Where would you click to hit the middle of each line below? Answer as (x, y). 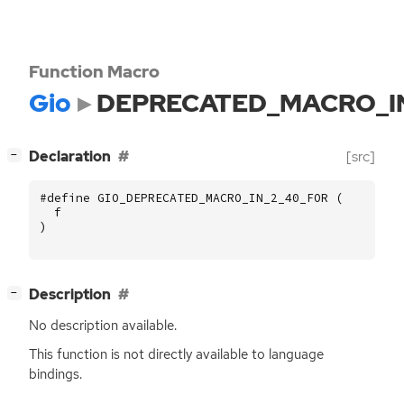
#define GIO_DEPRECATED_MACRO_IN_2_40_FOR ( (191, 197)
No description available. (103, 326)
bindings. (55, 374)
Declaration (70, 157)
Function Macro (94, 71)
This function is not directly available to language (176, 354)
